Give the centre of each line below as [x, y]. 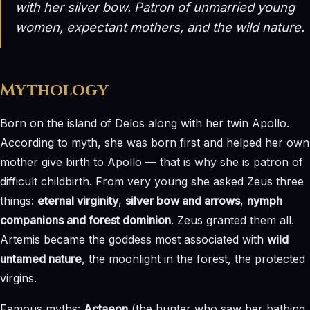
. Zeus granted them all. [232, 220]
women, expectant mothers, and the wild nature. [160, 27]
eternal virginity [78, 200]
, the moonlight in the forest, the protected [193, 258]
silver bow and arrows [183, 200]
